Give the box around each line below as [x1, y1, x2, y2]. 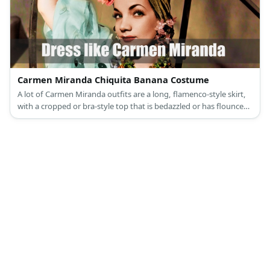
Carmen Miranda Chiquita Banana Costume [17, 74, 209, 86]
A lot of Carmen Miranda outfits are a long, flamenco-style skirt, [17, 89, 246, 100]
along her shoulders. [17, 113, 92, 124]
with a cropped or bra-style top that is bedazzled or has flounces [17, 101, 247, 112]
